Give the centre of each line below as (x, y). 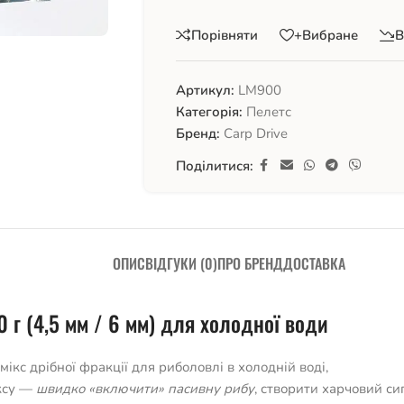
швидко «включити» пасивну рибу (145, 389)
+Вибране (326, 35)
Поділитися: (214, 166)
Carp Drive (255, 133)
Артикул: (207, 90)
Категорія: (209, 112)
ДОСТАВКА (314, 263)
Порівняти (224, 35)
